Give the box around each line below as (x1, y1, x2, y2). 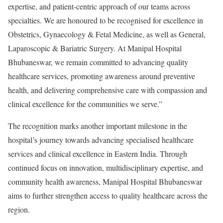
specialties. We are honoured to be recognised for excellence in (8, 14, 203, 25)
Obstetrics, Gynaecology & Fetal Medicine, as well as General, (8, 28, 206, 39)
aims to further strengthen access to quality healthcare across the (8, 190, 208, 201)
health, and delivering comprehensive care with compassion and (8, 84, 207, 95)
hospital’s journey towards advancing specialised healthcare (8, 134, 194, 145)
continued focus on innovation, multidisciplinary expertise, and (8, 162, 203, 173)
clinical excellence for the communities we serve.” (8, 98, 162, 109)
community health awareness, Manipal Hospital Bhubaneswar (8, 176, 202, 187)
